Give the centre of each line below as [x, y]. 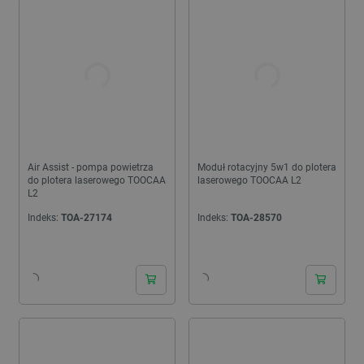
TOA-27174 [87, 218]
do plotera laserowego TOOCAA [97, 181]
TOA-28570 [256, 218]
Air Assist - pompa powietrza [91, 168]
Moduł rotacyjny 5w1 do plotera [267, 168]
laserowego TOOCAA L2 [249, 181]
